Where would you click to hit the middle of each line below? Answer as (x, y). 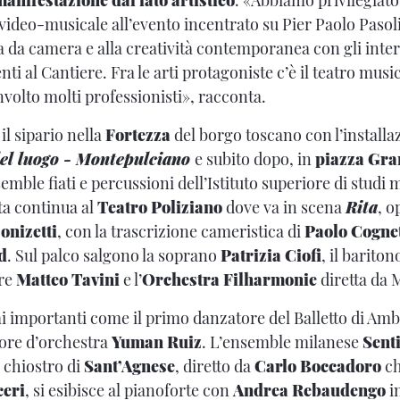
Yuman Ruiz (157, 342)
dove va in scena (284, 207)
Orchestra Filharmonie (229, 279)
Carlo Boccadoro (318, 366)
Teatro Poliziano (160, 207)
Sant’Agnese (129, 366)
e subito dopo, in (255, 158)
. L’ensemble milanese (282, 342)
